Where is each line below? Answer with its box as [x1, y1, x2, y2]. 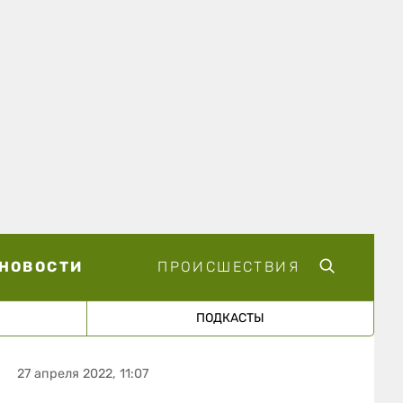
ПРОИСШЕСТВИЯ [157, 257, 300, 275]
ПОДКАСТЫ [195, 309, 264, 326]
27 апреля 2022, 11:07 [17, 365, 149, 381]
